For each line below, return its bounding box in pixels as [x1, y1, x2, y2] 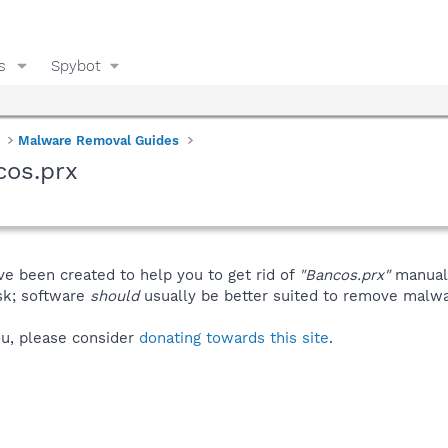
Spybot [50, 56, 101, 75]
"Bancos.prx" [299, 265, 390, 284]
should [90, 286, 139, 305]
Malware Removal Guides [18, 132, 180, 148]
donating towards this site [139, 328, 329, 347]
